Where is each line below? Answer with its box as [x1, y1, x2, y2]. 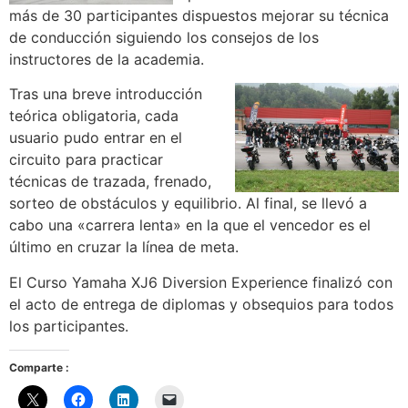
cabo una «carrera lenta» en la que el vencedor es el [9, 216, 371, 235]
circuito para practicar [9, 150, 163, 169]
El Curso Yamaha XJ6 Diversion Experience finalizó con [9, 272, 393, 291]
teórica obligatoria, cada [9, 107, 178, 126]
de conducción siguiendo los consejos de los [9, 28, 319, 46]
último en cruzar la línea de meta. [9, 238, 239, 257]
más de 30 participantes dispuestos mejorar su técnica [9, 6, 389, 25]
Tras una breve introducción [9, 85, 202, 104]
